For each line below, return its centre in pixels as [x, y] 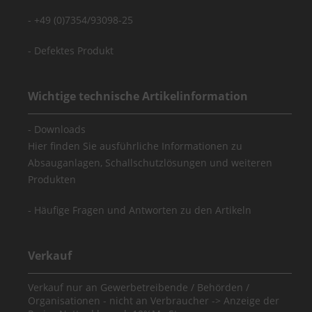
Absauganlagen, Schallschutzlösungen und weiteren [150, 163]
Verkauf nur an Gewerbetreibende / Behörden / [139, 288]
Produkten [52, 180]
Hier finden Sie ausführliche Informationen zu [135, 146]
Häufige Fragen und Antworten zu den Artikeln [143, 210]
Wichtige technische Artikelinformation [138, 96]
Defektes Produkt [74, 51]
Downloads [60, 130]
